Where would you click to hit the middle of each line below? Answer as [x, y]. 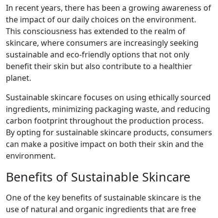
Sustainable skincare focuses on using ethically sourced [108, 98]
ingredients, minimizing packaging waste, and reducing [108, 109]
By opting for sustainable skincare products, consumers [109, 133]
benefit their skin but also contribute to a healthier [99, 66]
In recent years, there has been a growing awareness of [109, 8]
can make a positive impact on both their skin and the [105, 144]
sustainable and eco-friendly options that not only [98, 55]
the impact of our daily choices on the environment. [101, 20]
